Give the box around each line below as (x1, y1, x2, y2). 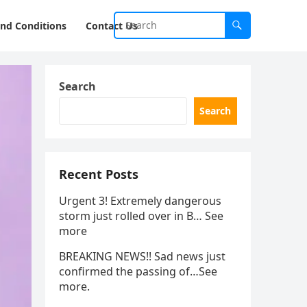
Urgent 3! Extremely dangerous (59, 193, 221, 208)
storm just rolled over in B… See (59, 208, 223, 223)
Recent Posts (59, 166, 138, 182)
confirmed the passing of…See (59, 264, 217, 279)
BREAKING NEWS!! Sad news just (59, 249, 225, 264)
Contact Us (86, 19, 138, 32)
